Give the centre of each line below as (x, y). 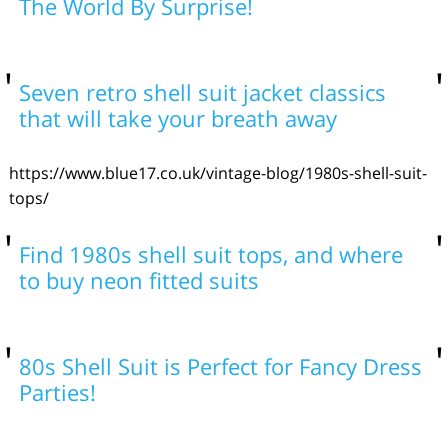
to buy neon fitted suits (138, 280)
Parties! (57, 392)
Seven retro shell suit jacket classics (202, 92)
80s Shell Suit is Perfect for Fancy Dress (220, 366)
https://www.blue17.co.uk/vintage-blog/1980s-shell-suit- (217, 173)
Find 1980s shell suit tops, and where (210, 254)
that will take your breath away (177, 118)
